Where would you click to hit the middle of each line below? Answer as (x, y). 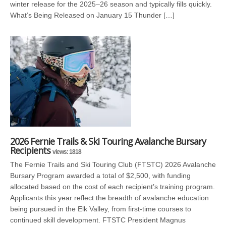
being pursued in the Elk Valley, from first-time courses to (101, 209)
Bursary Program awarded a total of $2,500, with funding (100, 176)
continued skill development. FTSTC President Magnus (98, 220)
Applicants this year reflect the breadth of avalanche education (109, 198)
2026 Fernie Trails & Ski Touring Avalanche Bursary (108, 141)
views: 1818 (67, 152)
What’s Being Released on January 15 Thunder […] (92, 15)
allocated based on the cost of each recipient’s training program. (112, 187)
